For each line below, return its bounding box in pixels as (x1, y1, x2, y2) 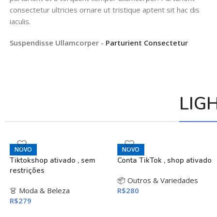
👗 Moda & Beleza (10, 185, 70, 195)
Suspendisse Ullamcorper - (10, 37, 106, 47)
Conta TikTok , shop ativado (117, 155, 212, 165)
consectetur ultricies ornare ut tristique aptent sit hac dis (10, 4, 200, 15)
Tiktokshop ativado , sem (10, 155, 95, 165)
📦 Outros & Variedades (117, 175, 199, 185)
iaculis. (10, 16, 31, 26)
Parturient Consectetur (106, 37, 188, 47)
